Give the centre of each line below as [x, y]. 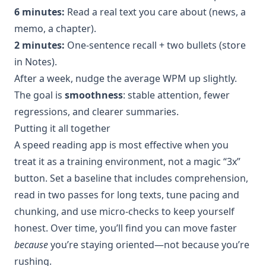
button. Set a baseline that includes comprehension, [131, 178]
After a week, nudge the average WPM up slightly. [126, 78]
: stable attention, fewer [176, 95]
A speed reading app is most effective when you [121, 145]
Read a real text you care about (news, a [155, 12]
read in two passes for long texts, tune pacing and [127, 194]
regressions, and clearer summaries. [96, 111]
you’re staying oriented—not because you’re [149, 244]
